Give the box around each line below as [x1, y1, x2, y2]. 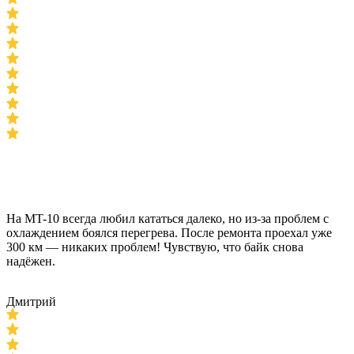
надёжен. [6, 254, 55, 268]
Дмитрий [6, 295, 56, 308]
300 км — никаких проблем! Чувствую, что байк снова [6, 240, 303, 254]
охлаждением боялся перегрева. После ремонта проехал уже [6, 226, 332, 239]
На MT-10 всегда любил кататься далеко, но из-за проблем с [6, 212, 329, 225]
